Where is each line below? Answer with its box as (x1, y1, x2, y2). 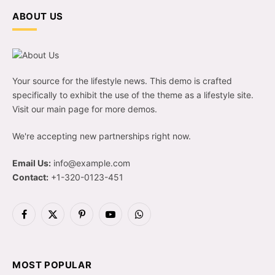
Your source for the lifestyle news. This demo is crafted (12, 76, 232, 87)
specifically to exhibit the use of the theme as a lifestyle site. (12, 90, 254, 101)
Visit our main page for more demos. (12, 104, 157, 115)
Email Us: (12, 158, 51, 169)
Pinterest (80, 214, 117, 225)
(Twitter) (52, 227, 86, 238)
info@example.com (51, 158, 130, 169)
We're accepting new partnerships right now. (12, 131, 191, 142)
